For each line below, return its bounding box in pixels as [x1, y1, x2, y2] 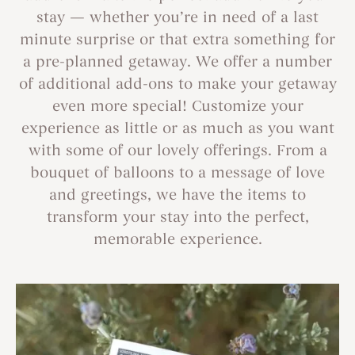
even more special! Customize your [52, 100, 303, 115]
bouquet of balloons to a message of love [30, 166, 325, 181]
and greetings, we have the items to [49, 189, 306, 204]
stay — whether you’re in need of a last [36, 11, 319, 26]
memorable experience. [93, 233, 262, 248]
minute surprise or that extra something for [20, 33, 335, 48]
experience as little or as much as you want [21, 122, 334, 137]
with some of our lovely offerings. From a [28, 144, 327, 159]
